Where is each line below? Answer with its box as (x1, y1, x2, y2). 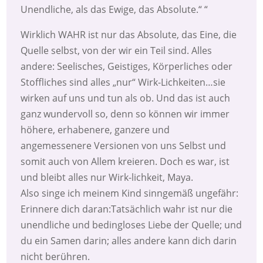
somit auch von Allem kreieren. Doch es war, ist (21, 155, 230, 168)
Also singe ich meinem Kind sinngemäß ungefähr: (21, 187, 239, 200)
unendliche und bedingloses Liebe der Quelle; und (21, 218, 242, 232)
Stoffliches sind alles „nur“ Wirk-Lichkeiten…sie (21, 76, 226, 89)
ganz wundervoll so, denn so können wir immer (21, 107, 230, 121)
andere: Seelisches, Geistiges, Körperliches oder (21, 60, 233, 73)
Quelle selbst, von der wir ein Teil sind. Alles (21, 44, 213, 58)
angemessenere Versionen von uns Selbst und (21, 139, 227, 153)
